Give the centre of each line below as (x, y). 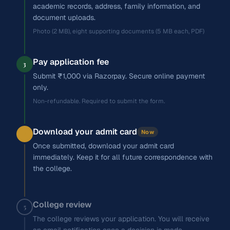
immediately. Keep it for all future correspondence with (123, 157)
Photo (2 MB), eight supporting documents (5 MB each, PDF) (119, 31)
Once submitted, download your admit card (103, 146)
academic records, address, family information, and (117, 6)
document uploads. (64, 17)
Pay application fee (71, 62)
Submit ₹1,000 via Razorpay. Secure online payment (119, 76)
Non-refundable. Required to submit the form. (99, 101)
